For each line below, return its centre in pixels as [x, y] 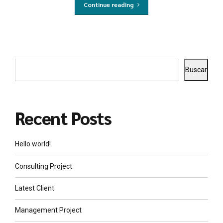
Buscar [196, 69]
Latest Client [35, 188]
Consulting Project [44, 166]
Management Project [48, 210]
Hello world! [33, 144]
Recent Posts [63, 118]
